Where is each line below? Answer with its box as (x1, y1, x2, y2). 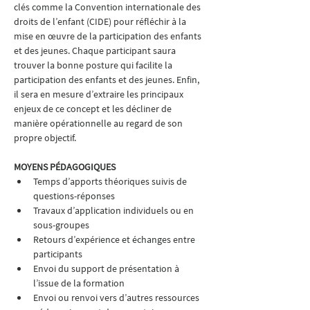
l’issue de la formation (33, 277, 125, 289)
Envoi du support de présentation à (33, 262, 181, 275)
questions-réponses (33, 190, 115, 202)
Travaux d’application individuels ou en (33, 204, 196, 217)
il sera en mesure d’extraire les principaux (14, 88, 185, 100)
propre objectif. (14, 131, 76, 144)
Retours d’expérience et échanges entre (33, 233, 197, 246)
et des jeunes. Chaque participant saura (14, 44, 178, 57)
